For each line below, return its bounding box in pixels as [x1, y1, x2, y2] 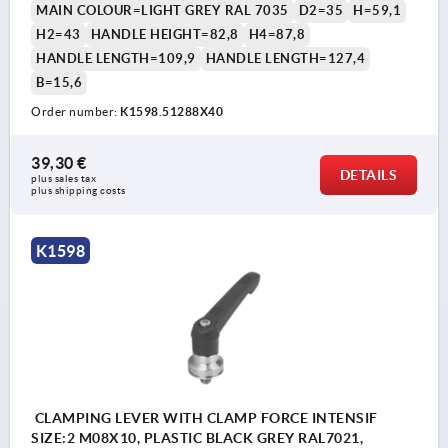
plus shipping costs [31, 185, 126, 197]
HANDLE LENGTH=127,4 [205, 51, 365, 67]
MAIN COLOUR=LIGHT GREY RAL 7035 [36, 3, 289, 19]
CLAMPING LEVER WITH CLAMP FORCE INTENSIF [31, 410, 378, 427]
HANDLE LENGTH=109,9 [36, 51, 196, 67]
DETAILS [339, 167, 397, 184]
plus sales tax [31, 173, 99, 185]
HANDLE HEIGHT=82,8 [90, 27, 239, 43]
